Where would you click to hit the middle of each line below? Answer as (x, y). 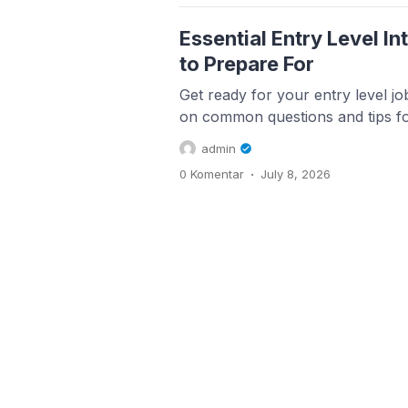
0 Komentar (212, 173)
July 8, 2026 (296, 173)
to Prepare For (247, 63)
